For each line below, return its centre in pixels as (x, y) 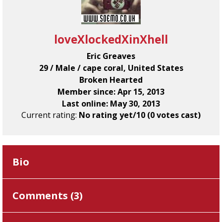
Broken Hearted (111, 80)
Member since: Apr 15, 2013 (111, 92)
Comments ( (43, 195)
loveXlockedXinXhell (111, 39)
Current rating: (50, 115)
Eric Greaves (111, 56)
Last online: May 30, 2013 (111, 104)
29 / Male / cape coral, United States (111, 68)
